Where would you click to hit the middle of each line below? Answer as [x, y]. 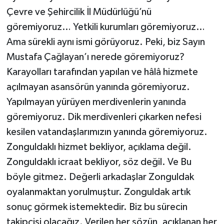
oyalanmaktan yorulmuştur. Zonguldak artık [98, 192]
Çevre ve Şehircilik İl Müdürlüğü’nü [79, 12]
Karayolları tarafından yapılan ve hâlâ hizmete [102, 72]
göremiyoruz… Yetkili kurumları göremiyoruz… [105, 27]
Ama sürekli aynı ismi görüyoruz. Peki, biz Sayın [105, 42]
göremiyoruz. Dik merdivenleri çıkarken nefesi [104, 117]
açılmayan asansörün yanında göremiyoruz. [98, 87]
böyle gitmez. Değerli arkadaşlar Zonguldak [100, 177]
